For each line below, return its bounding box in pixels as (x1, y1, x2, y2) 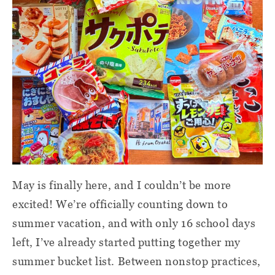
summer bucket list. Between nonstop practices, (12, 254, 261, 268)
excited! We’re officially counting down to (12, 197, 228, 211)
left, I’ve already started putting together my (12, 235, 241, 249)
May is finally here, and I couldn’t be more (12, 178, 231, 192)
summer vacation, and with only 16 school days (12, 216, 256, 230)
